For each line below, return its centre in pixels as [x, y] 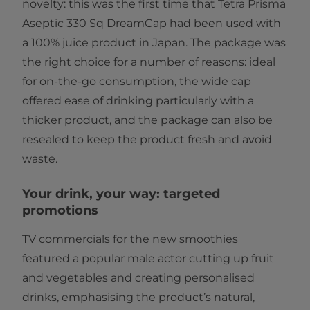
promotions [60, 210]
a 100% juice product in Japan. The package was [154, 43]
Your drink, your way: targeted [121, 194]
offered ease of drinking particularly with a [138, 101]
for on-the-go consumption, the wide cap [137, 81]
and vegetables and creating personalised [138, 278]
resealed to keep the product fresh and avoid [147, 139]
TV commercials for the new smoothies [130, 239]
